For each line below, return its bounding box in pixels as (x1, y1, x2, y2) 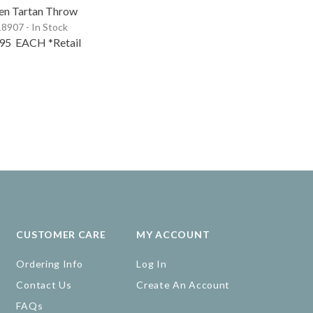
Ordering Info (16, 258, 83, 270)
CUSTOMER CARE (16, 228, 106, 241)
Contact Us (16, 279, 72, 291)
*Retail (48, 35, 82, 49)
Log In (136, 258, 167, 270)
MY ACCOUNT (136, 228, 210, 241)
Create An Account (136, 279, 231, 291)
